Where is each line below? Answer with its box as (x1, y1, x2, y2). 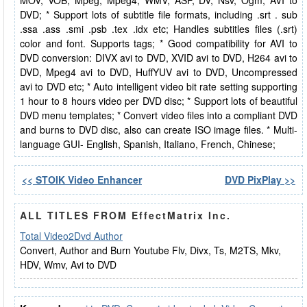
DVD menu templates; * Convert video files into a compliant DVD (20, 108, 297, 122)
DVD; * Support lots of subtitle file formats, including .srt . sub (20, 8, 297, 21)
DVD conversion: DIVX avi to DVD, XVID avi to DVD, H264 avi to (20, 51, 297, 64)
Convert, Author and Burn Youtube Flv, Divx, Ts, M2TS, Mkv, (20, 243, 281, 257)
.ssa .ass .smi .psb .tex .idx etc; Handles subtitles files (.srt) (20, 22, 297, 36)
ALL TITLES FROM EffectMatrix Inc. (20, 208, 231, 222)
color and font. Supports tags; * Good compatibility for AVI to (20, 36, 297, 50)
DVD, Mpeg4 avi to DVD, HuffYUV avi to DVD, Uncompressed (20, 65, 297, 79)
